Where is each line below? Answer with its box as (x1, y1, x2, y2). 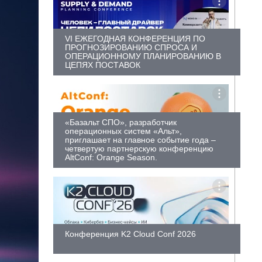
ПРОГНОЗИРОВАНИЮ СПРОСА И (65, 42, 197, 52)
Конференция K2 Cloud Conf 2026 (65, 229, 196, 239)
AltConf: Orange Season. (65, 152, 157, 162)
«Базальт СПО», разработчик (65, 117, 177, 127)
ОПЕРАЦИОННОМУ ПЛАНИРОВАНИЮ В (65, 51, 221, 61)
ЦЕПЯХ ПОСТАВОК (65, 60, 140, 70)
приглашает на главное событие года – (65, 135, 216, 144)
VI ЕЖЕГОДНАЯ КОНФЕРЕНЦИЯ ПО (65, 33, 205, 43)
